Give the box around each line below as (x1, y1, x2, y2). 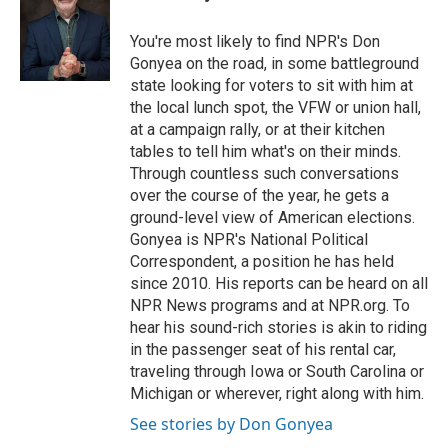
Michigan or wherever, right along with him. (130, 384, 424, 403)
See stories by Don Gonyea (130, 413, 333, 435)
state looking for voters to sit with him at (130, 76, 413, 95)
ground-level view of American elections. (130, 208, 415, 227)
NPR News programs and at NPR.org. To (130, 296, 410, 315)
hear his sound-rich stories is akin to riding (130, 318, 427, 337)
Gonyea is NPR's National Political (130, 230, 368, 249)
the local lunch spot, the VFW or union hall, (130, 98, 421, 117)
